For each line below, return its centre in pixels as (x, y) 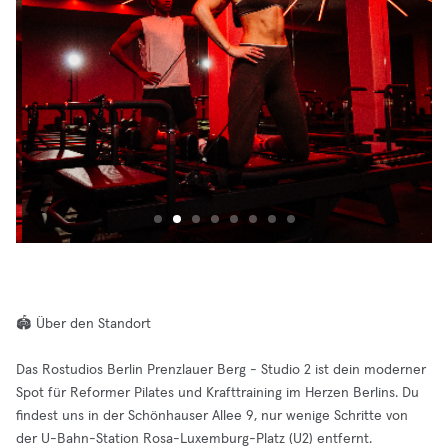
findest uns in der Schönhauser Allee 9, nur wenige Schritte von (212, 416)
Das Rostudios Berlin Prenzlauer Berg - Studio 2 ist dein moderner (221, 370)
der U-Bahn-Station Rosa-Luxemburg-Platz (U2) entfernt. (194, 439)
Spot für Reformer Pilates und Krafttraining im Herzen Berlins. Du (217, 393)
